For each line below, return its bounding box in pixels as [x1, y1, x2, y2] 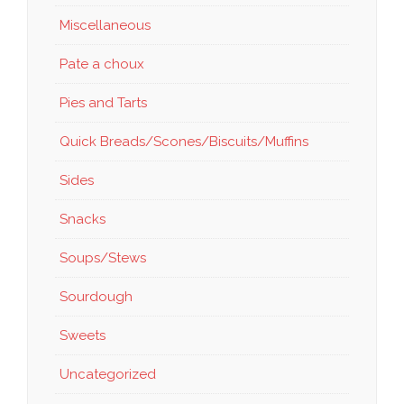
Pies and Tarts [60, 95, 147, 112]
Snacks [60, 211, 106, 228]
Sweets [60, 327, 106, 344]
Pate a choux [60, 56, 144, 73]
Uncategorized [60, 366, 156, 383]
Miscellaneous [60, 17, 151, 34]
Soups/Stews [60, 250, 146, 267]
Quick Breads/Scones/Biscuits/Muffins [60, 133, 308, 151]
